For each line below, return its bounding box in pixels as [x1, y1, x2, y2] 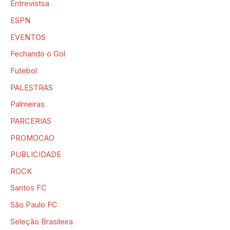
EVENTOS [10, 32, 46, 42]
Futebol [10, 66, 37, 75]
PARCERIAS [10, 116, 51, 126]
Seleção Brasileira [10, 217, 73, 226]
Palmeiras [10, 100, 45, 109]
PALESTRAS [10, 83, 53, 92]
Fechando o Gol [10, 49, 65, 59]
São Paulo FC [10, 200, 57, 210]
